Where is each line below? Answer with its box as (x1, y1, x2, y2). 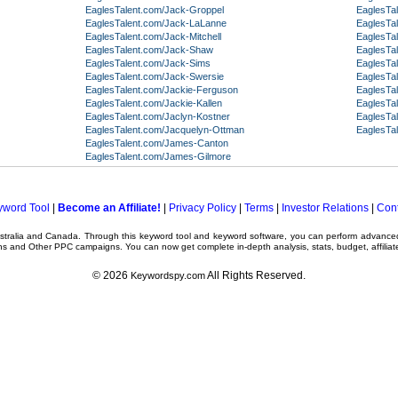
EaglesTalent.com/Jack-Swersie (85, 71, 224, 82)
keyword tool (139, 231, 191, 241)
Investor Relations (282, 202, 369, 214)
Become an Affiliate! (58, 202, 161, 214)
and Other (7, 242, 54, 251)
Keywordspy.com (131, 270, 205, 281)
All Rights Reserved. (205, 269, 306, 282)
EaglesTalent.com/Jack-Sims (85, 58, 211, 68)
